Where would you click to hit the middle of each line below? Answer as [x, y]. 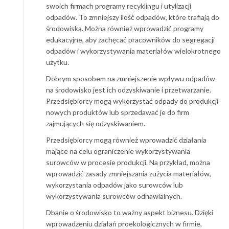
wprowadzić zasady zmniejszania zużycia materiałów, [129, 173]
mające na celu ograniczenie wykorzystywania [118, 151]
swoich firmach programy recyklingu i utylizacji [119, 6]
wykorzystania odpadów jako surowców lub [114, 185]
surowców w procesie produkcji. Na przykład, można [128, 162]
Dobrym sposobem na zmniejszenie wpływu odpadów [131, 78]
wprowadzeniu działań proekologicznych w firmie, [124, 223]
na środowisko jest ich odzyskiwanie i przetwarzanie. [129, 89]
